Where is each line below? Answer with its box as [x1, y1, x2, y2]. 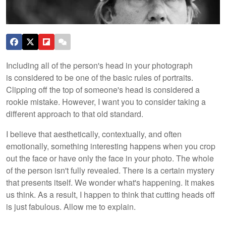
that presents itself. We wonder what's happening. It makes [6, 176, 214, 188]
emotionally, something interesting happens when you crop [6, 140, 215, 152]
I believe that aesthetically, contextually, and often [6, 128, 182, 140]
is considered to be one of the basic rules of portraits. [6, 71, 193, 83]
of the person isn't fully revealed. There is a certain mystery [6, 164, 214, 176]
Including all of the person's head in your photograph [6, 59, 193, 71]
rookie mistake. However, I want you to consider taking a [6, 95, 206, 107]
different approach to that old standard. [6, 107, 143, 120]
